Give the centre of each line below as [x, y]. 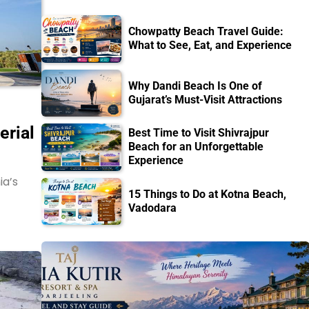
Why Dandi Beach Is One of [196, 86]
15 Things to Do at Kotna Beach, [208, 194]
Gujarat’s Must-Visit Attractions [206, 99]
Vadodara [153, 208]
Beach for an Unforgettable [196, 147]
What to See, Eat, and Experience [210, 46]
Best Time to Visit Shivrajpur [199, 133]
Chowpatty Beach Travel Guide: [206, 32]
